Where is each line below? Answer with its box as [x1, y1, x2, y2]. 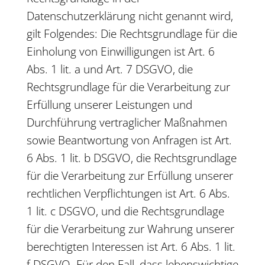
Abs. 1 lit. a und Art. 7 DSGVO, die [26, 62, 193, 77]
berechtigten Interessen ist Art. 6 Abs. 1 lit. [26, 239, 235, 254]
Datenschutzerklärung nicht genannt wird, [26, 8, 233, 24]
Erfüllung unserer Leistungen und [26, 97, 192, 112]
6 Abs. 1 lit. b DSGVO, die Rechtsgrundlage [26, 150, 237, 166]
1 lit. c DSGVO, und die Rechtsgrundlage [26, 203, 224, 219]
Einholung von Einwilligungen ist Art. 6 [26, 44, 215, 59]
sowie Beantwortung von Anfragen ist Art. [26, 132, 232, 148]
